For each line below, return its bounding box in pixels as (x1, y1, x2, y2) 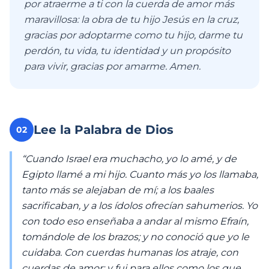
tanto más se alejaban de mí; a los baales (22, 184, 214, 196)
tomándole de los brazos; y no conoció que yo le (22, 231, 249, 243)
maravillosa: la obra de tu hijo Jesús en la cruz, (24, 14, 239, 25)
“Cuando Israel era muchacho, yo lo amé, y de (22, 153, 237, 165)
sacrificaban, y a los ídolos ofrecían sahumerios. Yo (22, 200, 258, 211)
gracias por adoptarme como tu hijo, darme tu (24, 29, 243, 41)
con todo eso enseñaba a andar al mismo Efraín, (22, 216, 249, 227)
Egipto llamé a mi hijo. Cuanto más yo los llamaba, (22, 169, 258, 180)
